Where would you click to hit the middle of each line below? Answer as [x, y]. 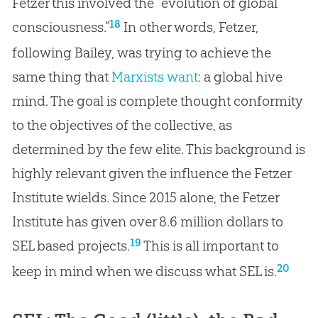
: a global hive [240, 76]
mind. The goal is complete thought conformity [157, 100]
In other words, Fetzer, [189, 27]
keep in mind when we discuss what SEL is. [144, 271]
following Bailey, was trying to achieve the [141, 52]
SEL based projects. [71, 245]
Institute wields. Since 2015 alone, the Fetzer [145, 197]
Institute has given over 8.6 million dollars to [147, 221]
